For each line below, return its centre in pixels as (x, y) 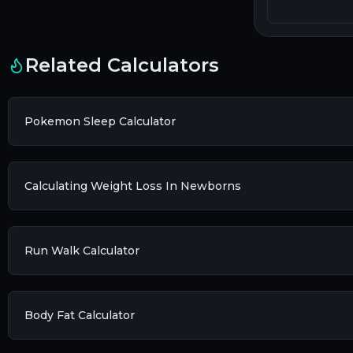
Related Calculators (122, 65)
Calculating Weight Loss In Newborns (133, 186)
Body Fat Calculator (80, 316)
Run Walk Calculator (82, 251)
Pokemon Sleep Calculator (100, 122)
